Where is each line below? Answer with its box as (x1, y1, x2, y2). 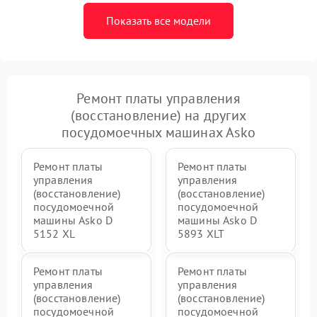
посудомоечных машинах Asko (61, 122, 256, 142)
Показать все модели (106, 13, 211, 28)
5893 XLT (178, 226, 225, 241)
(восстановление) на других (70, 105, 247, 125)
